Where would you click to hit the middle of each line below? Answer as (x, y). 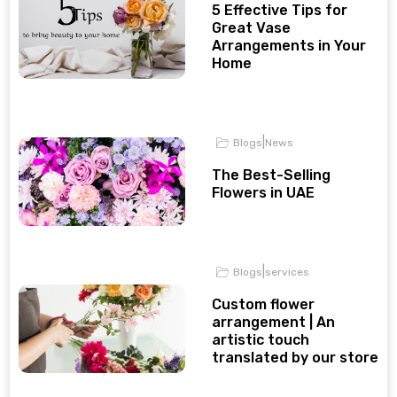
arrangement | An (273, 322)
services (287, 272)
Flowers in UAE (263, 193)
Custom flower (263, 304)
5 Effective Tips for (280, 10)
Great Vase (251, 28)
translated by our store (295, 358)
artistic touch (261, 340)
